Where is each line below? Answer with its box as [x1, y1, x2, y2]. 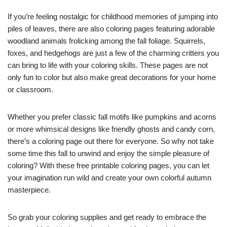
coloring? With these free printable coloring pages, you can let [8, 161, 209, 170]
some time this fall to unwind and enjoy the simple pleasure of [8, 149, 209, 158]
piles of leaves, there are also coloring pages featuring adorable [8, 24, 215, 33]
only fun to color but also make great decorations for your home [8, 73, 216, 82]
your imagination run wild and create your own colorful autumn [8, 173, 211, 182]
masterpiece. [8, 185, 51, 195]
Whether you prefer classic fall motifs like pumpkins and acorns [8, 112, 216, 122]
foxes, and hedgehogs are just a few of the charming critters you [8, 49, 219, 58]
